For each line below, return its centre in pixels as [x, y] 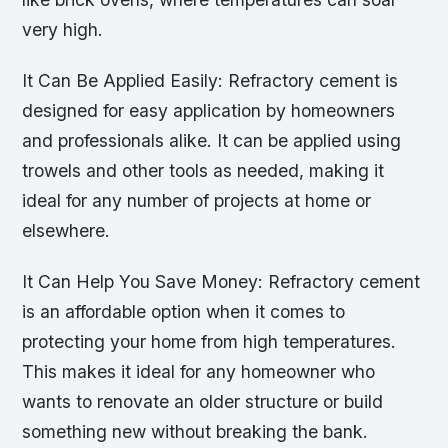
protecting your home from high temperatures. [209, 342]
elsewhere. [66, 231]
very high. [63, 30]
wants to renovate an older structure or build [203, 402]
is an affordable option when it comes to [184, 312]
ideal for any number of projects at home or [197, 201]
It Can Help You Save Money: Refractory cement [221, 282]
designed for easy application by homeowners [209, 111]
